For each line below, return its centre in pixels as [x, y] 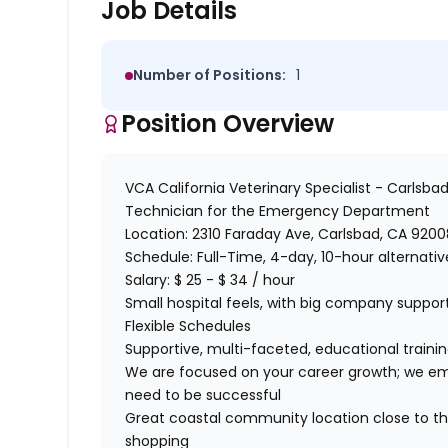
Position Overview [228, 124]
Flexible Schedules [190, 326]
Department [385, 211]
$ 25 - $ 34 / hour [235, 280]
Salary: [150, 280]
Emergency [299, 211]
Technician [166, 211]
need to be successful [206, 395]
